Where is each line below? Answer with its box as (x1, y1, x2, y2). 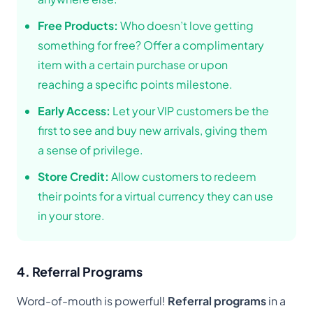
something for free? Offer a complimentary (38, 38, 264, 53)
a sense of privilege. (38, 143, 143, 158)
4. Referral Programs (17, 263, 143, 280)
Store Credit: (38, 169, 109, 184)
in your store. (38, 208, 105, 224)
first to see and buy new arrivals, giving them (38, 123, 268, 138)
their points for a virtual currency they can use (38, 189, 273, 204)
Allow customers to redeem (109, 169, 256, 184)
